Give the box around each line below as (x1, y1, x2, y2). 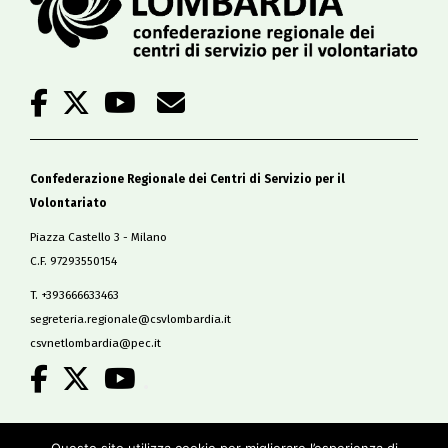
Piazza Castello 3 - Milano (30, 230, 167, 245)
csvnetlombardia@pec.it (30, 336, 161, 351)
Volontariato (30, 196, 107, 211)
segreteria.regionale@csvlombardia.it (30, 312, 231, 327)
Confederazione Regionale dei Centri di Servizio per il (30, 172, 345, 187)
